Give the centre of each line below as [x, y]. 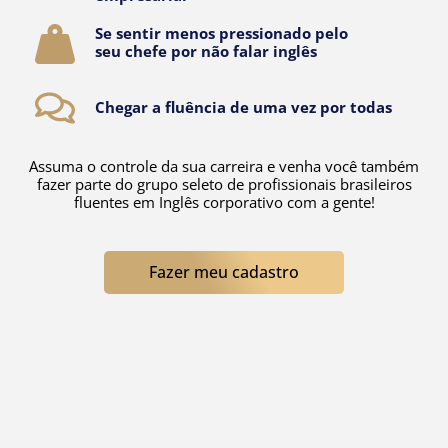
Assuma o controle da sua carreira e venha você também [224, 166]
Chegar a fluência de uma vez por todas [243, 107]
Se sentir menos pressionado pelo [221, 33]
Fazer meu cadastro [224, 272]
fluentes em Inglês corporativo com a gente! [224, 202]
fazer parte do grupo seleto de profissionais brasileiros [224, 184]
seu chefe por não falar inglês [205, 51]
